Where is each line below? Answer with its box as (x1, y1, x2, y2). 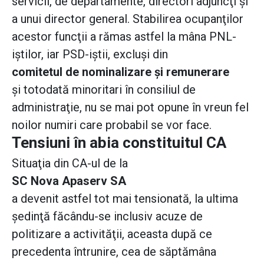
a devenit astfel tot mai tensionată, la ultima (12, 192, 238, 206)
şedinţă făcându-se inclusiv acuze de (12, 209, 203, 224)
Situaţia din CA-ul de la (12, 156, 128, 171)
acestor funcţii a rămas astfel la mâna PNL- (12, 29, 236, 44)
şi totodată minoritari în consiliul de (12, 82, 196, 97)
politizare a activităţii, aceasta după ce (12, 227, 212, 242)
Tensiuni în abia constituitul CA (12, 134, 226, 152)
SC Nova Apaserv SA (12, 174, 126, 189)
